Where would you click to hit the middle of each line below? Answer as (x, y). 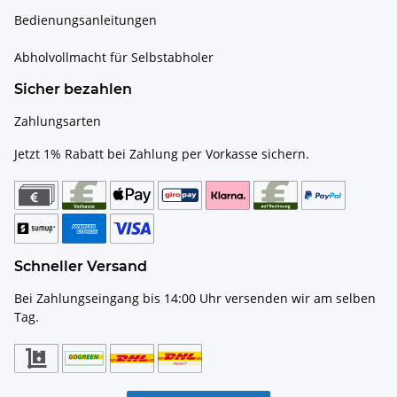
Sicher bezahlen (73, 89)
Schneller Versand (81, 266)
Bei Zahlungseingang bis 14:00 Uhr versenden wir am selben (195, 298)
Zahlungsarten (58, 121)
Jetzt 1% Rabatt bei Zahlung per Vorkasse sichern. (162, 153)
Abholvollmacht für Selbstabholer (114, 57)
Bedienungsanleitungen (86, 19)
